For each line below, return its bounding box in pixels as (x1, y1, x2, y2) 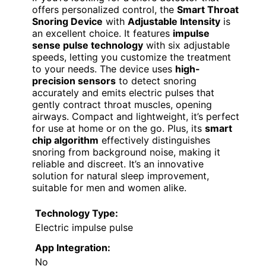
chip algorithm (32, 134, 99, 146)
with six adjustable (143, 39, 230, 51)
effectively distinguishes (99, 134, 210, 146)
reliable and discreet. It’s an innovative (32, 157, 204, 170)
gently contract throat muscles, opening (32, 98, 212, 110)
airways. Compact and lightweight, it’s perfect (32, 110, 239, 122)
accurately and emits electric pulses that (32, 86, 214, 99)
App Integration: (35, 241, 110, 254)
